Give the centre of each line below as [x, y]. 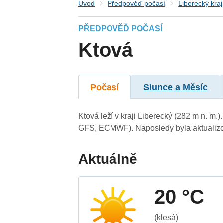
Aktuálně [108, 159]
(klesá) [167, 217]
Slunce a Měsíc [176, 87]
